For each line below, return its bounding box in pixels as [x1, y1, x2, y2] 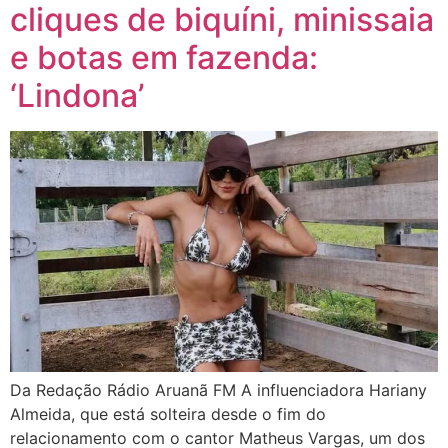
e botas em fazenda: [10, 38, 318, 78]
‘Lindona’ [10, 76, 144, 116]
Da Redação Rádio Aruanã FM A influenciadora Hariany [10, 380, 427, 401]
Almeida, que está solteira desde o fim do [10, 404, 326, 425]
